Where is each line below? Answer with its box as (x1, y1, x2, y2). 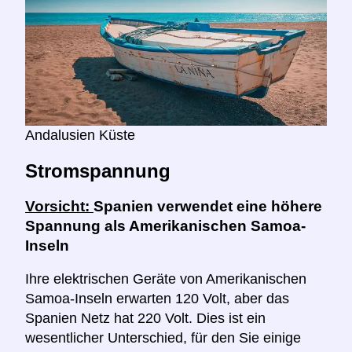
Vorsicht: (25, 197, 93, 214)
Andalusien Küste (25, 126, 135, 143)
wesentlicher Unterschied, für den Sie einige (25, 330, 301, 346)
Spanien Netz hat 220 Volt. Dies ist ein (25, 310, 266, 327)
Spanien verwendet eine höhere (93, 197, 322, 214)
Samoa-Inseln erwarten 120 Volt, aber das (25, 291, 289, 307)
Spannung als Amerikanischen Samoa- (25, 217, 306, 234)
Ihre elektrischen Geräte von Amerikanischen (25, 271, 306, 288)
